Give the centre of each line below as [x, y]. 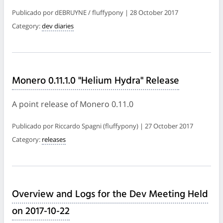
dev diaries [58, 26]
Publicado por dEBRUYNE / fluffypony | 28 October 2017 [95, 12]
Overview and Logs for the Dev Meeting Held [110, 194]
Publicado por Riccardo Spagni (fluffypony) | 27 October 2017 [103, 126]
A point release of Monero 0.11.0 [73, 104]
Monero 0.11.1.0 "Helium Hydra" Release [96, 81]
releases [54, 139]
